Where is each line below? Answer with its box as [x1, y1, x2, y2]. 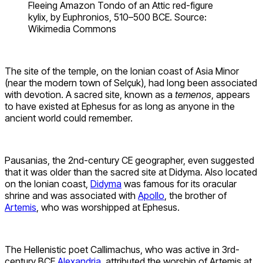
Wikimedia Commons [28, 23, 116, 35]
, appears [211, 89, 250, 101]
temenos [175, 89, 211, 101]
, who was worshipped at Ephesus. [36, 201, 180, 214]
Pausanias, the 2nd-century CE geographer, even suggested [5, 154, 254, 167]
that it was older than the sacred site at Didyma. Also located [5, 166, 257, 178]
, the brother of [164, 190, 227, 202]
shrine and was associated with [5, 190, 138, 202]
